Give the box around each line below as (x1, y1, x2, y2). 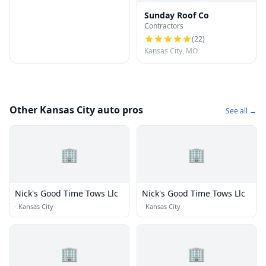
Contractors (144, 21, 183, 31)
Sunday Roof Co (144, 9, 209, 21)
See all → (226, 106, 256, 116)
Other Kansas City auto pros (9, 103, 143, 117)
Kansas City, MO (144, 46, 198, 56)
